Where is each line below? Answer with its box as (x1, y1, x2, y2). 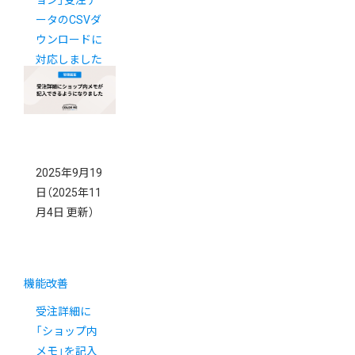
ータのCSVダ (36, 13, 101, 26)
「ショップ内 (36, 324, 97, 338)
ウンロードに (36, 32, 102, 46)
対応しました (36, 52, 102, 66)
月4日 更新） (36, 205, 94, 219)
